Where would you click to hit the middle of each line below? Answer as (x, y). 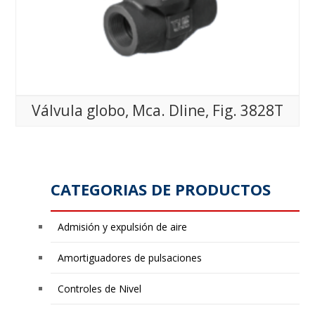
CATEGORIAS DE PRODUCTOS (161, 189)
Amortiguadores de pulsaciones (130, 258)
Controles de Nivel (100, 289)
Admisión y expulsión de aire (123, 227)
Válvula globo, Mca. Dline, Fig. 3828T (157, 111)
